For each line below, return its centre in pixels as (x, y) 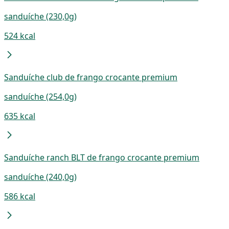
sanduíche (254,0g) (40, 96)
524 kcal (20, 36)
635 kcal (20, 116)
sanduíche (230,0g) (40, 16)
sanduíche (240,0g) (40, 177)
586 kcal (20, 196)
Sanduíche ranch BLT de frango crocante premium (102, 157)
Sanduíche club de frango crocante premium (91, 77)
